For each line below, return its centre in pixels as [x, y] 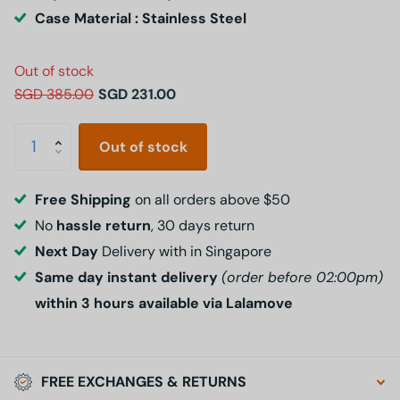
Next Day [66, 251]
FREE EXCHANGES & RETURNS [144, 382]
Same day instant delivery [128, 277]
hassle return [103, 225]
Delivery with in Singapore [184, 251]
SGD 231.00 [137, 94]
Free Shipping [84, 199]
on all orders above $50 [212, 199]
